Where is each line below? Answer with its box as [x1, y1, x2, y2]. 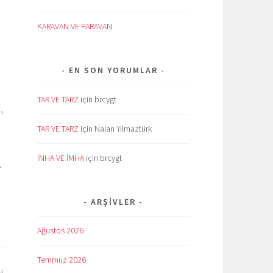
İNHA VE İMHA [37, 152, 84, 163]
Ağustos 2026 [37, 225, 83, 236]
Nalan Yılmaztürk [94, 122, 152, 134]
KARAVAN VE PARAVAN [37, 20, 112, 32]
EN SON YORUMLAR [69, 64, 158, 76]
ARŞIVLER [91, 196, 136, 207]
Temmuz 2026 [37, 254, 86, 266]
